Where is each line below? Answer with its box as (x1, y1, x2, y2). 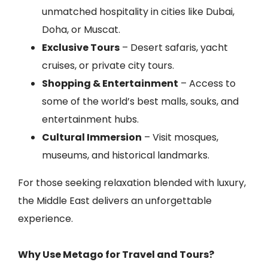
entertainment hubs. (42, 112, 139, 126)
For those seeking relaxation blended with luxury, (18, 176, 246, 190)
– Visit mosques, (142, 130, 218, 144)
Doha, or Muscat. (42, 23, 120, 36)
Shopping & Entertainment (42, 77, 178, 90)
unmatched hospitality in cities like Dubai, (42, 5, 234, 19)
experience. (18, 212, 73, 226)
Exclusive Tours (42, 41, 120, 54)
